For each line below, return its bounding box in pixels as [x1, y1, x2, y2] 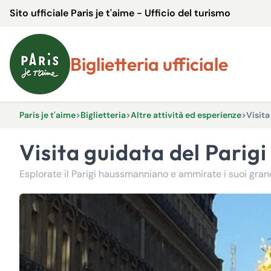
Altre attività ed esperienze [131, 109, 241, 120]
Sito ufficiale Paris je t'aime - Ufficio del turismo [10, 7, 230, 19]
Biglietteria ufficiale [82, 53, 228, 76]
